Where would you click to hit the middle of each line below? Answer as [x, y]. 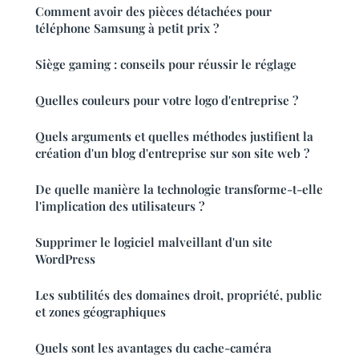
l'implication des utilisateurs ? [120, 206]
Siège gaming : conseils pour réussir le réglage [166, 64]
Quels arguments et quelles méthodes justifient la [174, 136]
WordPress [65, 258]
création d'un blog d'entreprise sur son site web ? [172, 153]
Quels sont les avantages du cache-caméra [153, 347]
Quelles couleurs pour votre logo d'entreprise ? [167, 100]
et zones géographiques [101, 311]
